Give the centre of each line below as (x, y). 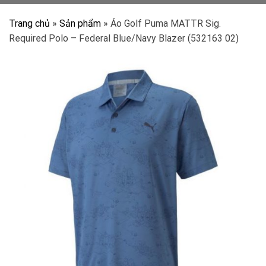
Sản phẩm (80, 23)
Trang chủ (29, 23)
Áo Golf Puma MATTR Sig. (166, 23)
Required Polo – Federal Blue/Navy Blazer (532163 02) (124, 38)
